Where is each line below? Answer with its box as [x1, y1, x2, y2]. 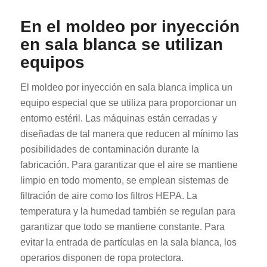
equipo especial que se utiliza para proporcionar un [20, 97, 237, 108]
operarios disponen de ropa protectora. [20, 252, 184, 263]
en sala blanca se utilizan [20, 35, 223, 54]
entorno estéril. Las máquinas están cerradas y [20, 113, 217, 123]
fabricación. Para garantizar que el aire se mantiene [20, 159, 238, 170]
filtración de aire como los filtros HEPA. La [20, 190, 197, 201]
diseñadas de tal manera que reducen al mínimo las [20, 128, 238, 139]
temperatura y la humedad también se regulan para [20, 206, 235, 216]
